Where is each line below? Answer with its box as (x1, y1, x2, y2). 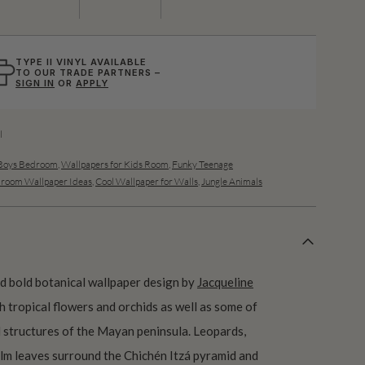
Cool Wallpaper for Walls (95, 174, 198, 187)
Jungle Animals (201, 174, 262, 187)
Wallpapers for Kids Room (61, 157, 169, 170)
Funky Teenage (172, 157, 233, 170)
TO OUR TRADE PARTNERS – (15, 66, 161, 78)
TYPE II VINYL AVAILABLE (15, 55, 147, 68)
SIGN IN (15, 77, 55, 89)
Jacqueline (197, 274, 253, 289)
